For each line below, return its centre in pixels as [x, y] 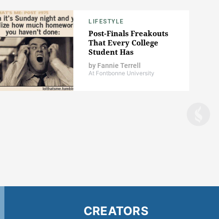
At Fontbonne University [121, 73]
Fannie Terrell [119, 66]
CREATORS [116, 211]
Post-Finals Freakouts [128, 33]
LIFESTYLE [106, 22]
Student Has [111, 52]
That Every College [123, 43]
